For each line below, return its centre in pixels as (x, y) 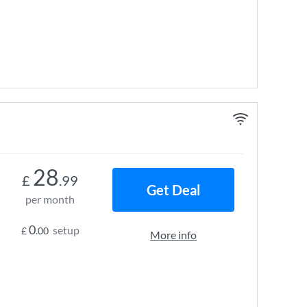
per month (50, 199)
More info (173, 235)
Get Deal (173, 190)
